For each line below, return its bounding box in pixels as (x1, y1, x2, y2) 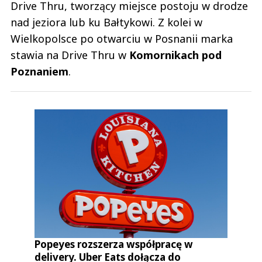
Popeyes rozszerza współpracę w (35, 237, 194, 251)
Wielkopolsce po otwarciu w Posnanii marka (11, 32, 233, 46)
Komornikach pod (129, 48, 222, 63)
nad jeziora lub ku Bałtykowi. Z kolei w (11, 15, 202, 30)
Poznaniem (11, 64, 68, 79)
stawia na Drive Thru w (11, 48, 129, 63)
